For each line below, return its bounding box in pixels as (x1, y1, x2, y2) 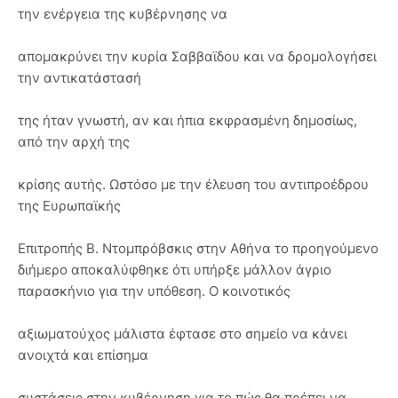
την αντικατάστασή (18, 69, 141, 86)
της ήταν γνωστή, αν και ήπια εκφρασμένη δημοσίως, (18, 112, 357, 129)
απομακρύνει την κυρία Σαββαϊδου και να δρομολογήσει (18, 48, 377, 65)
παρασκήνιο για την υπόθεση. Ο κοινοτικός (18, 283, 291, 299)
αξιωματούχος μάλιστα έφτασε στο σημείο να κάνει (18, 325, 347, 342)
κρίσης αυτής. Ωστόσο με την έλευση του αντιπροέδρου (18, 176, 369, 193)
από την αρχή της (18, 133, 130, 150)
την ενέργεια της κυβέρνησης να (18, 5, 227, 22)
